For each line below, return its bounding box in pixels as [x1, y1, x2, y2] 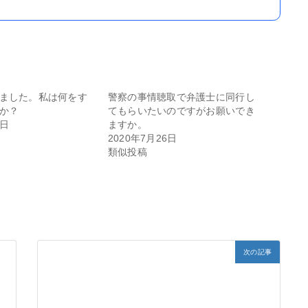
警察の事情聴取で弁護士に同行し [107, 91, 255, 103]
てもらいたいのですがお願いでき [107, 105, 255, 117]
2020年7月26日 [107, 133, 177, 144]
